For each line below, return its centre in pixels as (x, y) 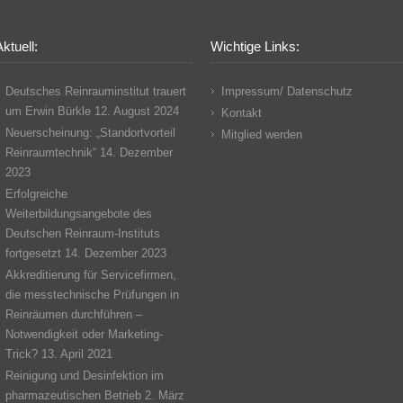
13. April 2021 (77, 354)
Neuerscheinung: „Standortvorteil (90, 133)
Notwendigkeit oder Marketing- (84, 334)
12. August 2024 (137, 111)
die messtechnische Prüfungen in (92, 295)
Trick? (22, 354)
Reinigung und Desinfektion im (85, 376)
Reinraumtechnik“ (51, 152)
